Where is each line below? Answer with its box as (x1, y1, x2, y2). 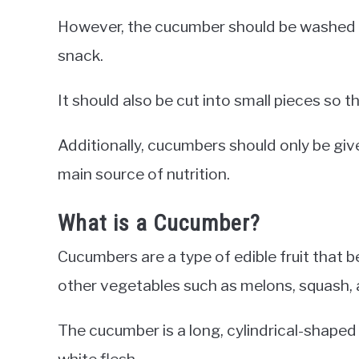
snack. (58, 45, 103, 65)
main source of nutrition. (58, 163, 230, 184)
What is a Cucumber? (58, 209, 260, 236)
